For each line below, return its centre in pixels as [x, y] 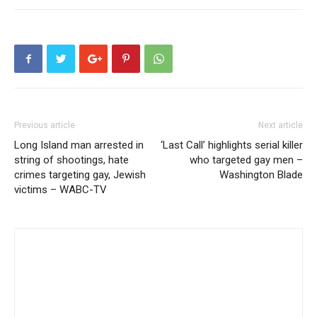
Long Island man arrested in [79, 145]
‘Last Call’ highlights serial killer [232, 145]
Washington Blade [261, 175]
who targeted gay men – [246, 160]
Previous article [45, 126]
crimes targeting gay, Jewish [80, 175]
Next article [281, 126]
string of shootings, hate [71, 160]
